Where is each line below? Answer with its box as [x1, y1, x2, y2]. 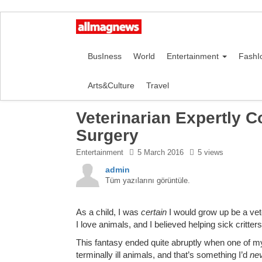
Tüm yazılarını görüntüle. [105, 176, 190, 185]
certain [141, 207, 167, 217]
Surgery [76, 126, 139, 144]
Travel [146, 81, 169, 90]
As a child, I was [76, 207, 141, 217]
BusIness [88, 51, 122, 61]
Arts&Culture [88, 81, 135, 90]
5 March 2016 [137, 148, 184, 157]
